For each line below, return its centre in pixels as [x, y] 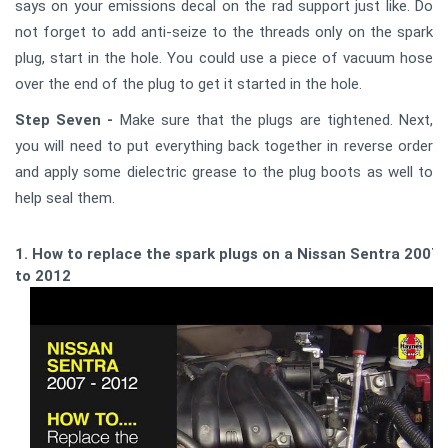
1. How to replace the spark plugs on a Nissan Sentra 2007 [227, 254]
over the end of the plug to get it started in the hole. [188, 84]
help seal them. [65, 198]
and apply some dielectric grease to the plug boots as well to [224, 172]
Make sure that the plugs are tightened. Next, [273, 120]
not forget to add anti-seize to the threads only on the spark [224, 32]
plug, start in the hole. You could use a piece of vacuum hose [224, 58]
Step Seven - [64, 120]
